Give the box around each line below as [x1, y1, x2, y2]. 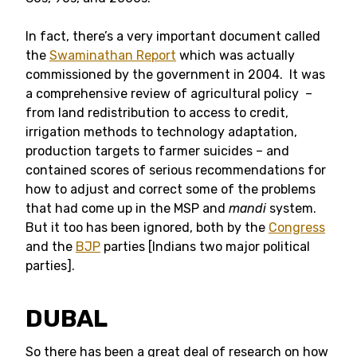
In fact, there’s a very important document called [25, 29, 320, 44]
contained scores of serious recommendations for [25, 163, 326, 178]
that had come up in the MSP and [25, 201, 229, 216]
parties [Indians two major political [100, 239, 310, 254]
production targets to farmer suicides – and [25, 143, 289, 159]
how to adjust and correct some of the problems [25, 182, 316, 197]
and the [25, 239, 76, 254]
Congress [269, 220, 325, 235]
